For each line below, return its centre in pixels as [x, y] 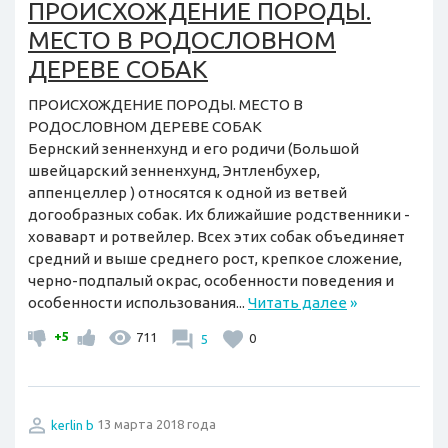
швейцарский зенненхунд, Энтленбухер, [174, 171]
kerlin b [72, 424]
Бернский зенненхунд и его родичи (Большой [193, 149]
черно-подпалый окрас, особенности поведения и [211, 281]
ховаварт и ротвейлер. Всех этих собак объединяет [216, 237]
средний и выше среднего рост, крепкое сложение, [215, 259]
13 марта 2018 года [155, 424]
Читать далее [297, 303]
